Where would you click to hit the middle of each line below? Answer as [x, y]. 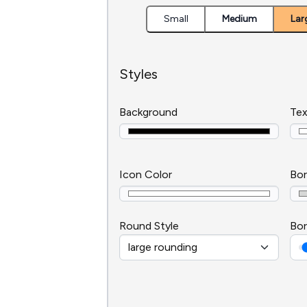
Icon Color [146, 174]
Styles [138, 74]
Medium [240, 19]
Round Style [149, 226]
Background [148, 112]
